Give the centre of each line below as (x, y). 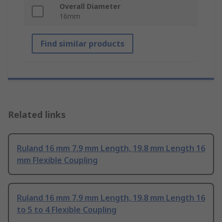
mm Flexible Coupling (57, 160)
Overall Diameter (90, 6)
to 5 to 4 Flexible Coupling (67, 210)
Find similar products (83, 44)
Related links (37, 115)
